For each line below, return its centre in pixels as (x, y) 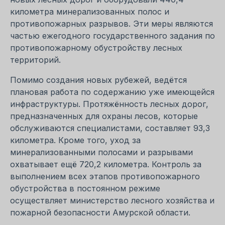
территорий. (35, 60)
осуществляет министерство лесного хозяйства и (112, 200)
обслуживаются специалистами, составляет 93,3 (110, 128)
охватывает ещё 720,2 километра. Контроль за (106, 164)
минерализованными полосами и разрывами (101, 152)
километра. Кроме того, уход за (75, 140)
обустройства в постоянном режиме (85, 188)
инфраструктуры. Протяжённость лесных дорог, (109, 104)
